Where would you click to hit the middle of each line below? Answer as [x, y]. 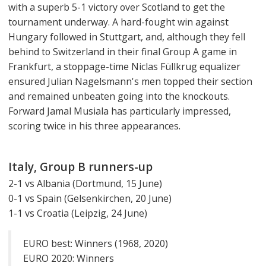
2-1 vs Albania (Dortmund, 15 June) [85, 184]
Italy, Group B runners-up [80, 167]
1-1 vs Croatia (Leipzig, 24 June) [78, 213]
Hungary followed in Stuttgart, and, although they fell [127, 37]
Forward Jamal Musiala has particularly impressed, [120, 111]
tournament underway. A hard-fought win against [118, 22]
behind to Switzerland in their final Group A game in [123, 52]
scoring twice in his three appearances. [94, 126]
